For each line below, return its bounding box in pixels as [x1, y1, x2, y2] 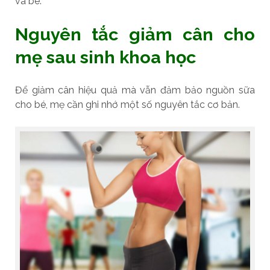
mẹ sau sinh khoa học [14, 46, 204, 67]
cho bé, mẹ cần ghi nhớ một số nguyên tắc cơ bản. [14, 98, 240, 110]
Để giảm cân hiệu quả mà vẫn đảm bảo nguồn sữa [14, 84, 256, 96]
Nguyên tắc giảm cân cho [14, 24, 256, 45]
